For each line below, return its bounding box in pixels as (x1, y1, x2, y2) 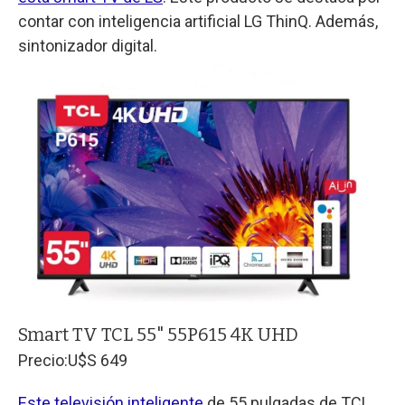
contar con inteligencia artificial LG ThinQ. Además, (18, 11, 378, 31)
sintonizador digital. (18, 35, 157, 55)
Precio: (18, 350, 68, 370)
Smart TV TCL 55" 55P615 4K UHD (18, 323, 298, 345)
